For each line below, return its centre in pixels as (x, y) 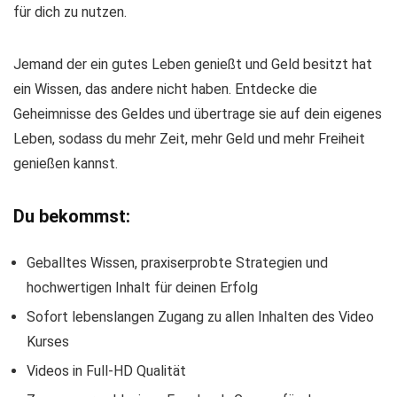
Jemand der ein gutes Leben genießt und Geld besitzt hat (193, 64)
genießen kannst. (66, 163)
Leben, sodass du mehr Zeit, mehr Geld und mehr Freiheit (189, 139)
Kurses (48, 342)
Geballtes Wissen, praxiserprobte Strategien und (177, 263)
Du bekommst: (72, 216)
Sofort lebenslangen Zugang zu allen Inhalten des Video (200, 317)
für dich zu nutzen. (70, 12)
